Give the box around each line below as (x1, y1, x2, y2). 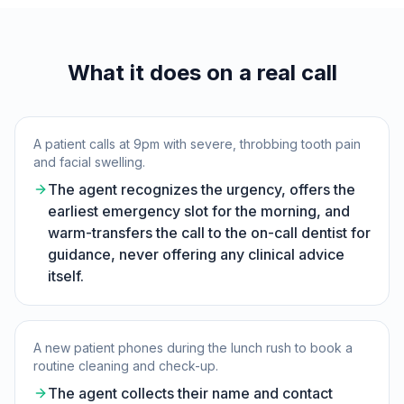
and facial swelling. (33, 154, 145, 170)
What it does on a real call (67, 60, 337, 86)
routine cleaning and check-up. (33, 358, 218, 373)
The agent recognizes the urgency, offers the (48, 180, 355, 198)
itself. (48, 267, 84, 285)
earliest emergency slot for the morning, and (48, 202, 350, 220)
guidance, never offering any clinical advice (48, 245, 344, 263)
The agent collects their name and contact (48, 384, 333, 402)
